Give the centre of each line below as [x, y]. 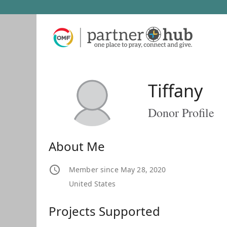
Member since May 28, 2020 [118, 170]
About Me [77, 146]
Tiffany [175, 91]
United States [92, 184]
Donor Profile [181, 113]
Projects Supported [104, 211]
